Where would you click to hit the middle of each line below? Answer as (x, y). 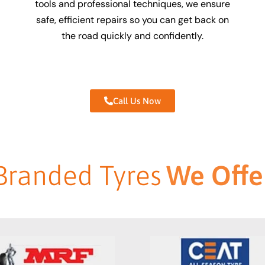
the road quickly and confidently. (132, 36)
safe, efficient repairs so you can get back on (132, 20)
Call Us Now (137, 101)
